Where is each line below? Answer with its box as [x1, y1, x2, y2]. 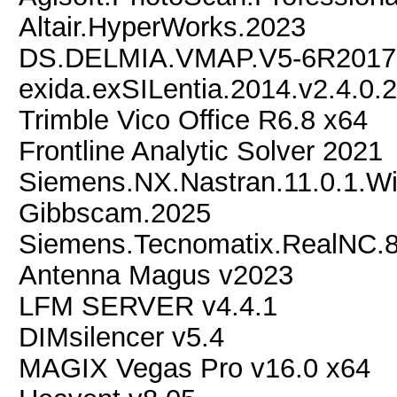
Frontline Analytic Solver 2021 [19, 136, 383, 166]
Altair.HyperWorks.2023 [19, 12, 306, 42]
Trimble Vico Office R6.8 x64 [19, 105, 368, 135]
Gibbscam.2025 [19, 198, 211, 228]
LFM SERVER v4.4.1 [19, 291, 277, 321]
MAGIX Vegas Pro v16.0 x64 [19, 353, 370, 383]
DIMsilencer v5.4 [19, 322, 224, 352]
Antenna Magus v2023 [19, 260, 293, 290]
